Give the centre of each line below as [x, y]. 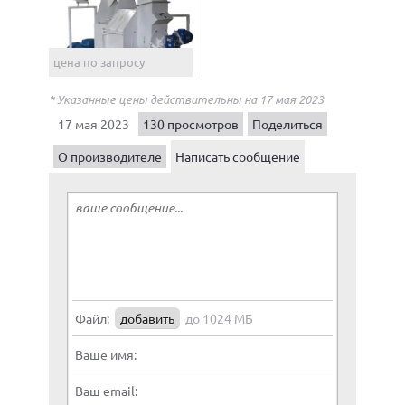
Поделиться [287, 123]
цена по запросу [99, 61]
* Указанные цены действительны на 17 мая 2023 [186, 99]
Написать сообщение [238, 156]
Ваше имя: [106, 354]
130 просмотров [191, 123]
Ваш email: [106, 390]
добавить [147, 318]
